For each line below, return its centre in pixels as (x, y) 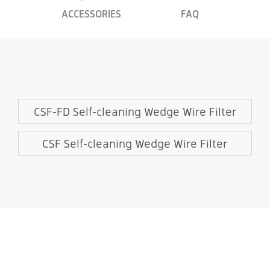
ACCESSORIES (91, 14)
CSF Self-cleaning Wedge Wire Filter (135, 143)
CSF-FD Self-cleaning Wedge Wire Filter (135, 111)
